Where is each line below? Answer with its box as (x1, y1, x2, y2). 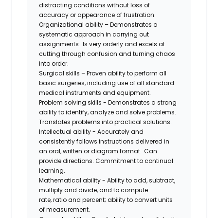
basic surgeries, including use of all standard (39, 78, 175, 87)
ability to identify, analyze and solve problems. (39, 108, 178, 116)
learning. (39, 166, 66, 175)
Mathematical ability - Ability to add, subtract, (39, 176, 176, 184)
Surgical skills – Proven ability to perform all (39, 69, 167, 77)
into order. (39, 59, 70, 68)
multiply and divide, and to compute (39, 185, 148, 194)
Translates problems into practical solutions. (39, 117, 172, 126)
